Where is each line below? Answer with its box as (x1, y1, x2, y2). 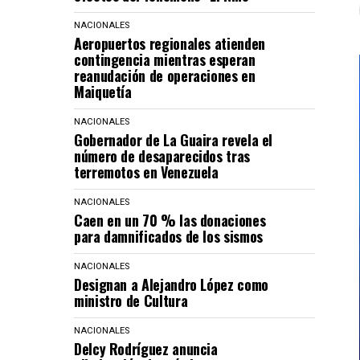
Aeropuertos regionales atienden (74, 33, 265, 54)
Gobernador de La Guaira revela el (74, 129, 273, 150)
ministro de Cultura (74, 290, 188, 311)
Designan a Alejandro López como (74, 274, 268, 295)
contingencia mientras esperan (74, 49, 256, 70)
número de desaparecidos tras (74, 145, 250, 166)
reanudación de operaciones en (74, 65, 256, 86)
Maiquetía (74, 81, 132, 102)
